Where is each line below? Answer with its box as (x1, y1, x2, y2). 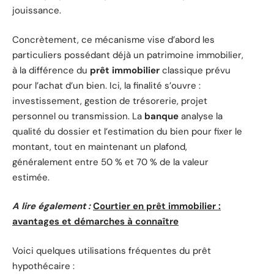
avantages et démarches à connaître (12, 215, 179, 228)
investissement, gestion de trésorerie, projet (12, 94, 207, 107)
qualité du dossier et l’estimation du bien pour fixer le (12, 125, 242, 138)
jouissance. (12, 4, 61, 17)
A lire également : (12, 200, 91, 213)
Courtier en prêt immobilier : (93, 200, 221, 213)
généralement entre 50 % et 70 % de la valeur (12, 155, 209, 168)
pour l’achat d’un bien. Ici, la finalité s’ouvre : (12, 79, 201, 92)
